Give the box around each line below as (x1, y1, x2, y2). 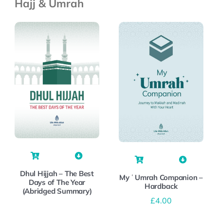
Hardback (144, 181, 178, 191)
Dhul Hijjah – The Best (19, 169, 94, 179)
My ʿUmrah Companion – (119, 172, 203, 182)
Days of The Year (28, 178, 86, 187)
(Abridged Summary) (22, 186, 92, 196)
